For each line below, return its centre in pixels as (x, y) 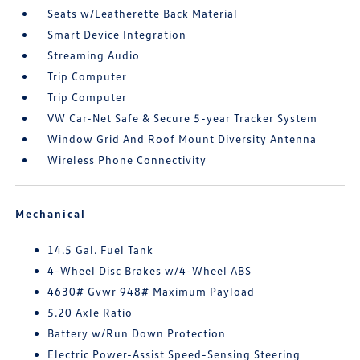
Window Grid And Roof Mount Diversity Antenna (182, 139)
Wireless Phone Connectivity (127, 160)
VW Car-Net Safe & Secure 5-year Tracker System (183, 118)
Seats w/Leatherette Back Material (143, 14)
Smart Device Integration (117, 35)
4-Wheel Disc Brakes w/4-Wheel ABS (150, 271)
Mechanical (51, 214)
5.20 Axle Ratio (90, 313)
